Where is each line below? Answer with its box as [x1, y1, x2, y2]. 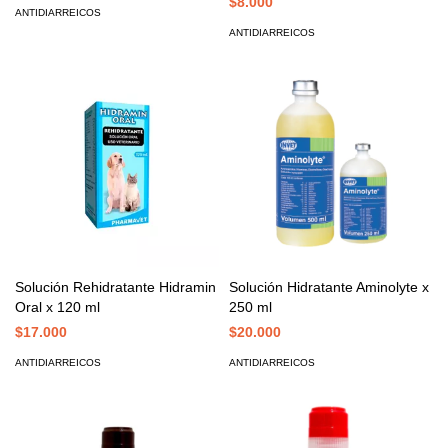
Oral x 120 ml [15, 299, 100, 315]
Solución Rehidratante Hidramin [15, 279, 216, 295]
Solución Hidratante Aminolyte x [229, 279, 429, 295]
